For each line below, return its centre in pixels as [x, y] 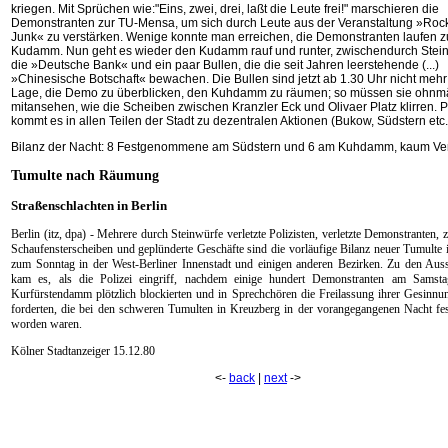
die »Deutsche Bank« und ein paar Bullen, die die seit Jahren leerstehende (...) [225, 65]
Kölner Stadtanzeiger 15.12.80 [83, 351]
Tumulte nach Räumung [85, 175]
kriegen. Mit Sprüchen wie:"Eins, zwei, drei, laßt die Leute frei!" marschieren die [225, 9]
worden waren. [46, 324]
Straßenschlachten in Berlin [89, 205]
